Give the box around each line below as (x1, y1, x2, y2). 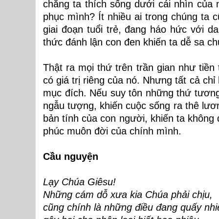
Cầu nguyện (43, 151, 98, 162)
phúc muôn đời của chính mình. (43, 126, 181, 136)
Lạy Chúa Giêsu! (43, 176, 116, 187)
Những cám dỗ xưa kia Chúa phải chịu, (43, 189, 213, 200)
